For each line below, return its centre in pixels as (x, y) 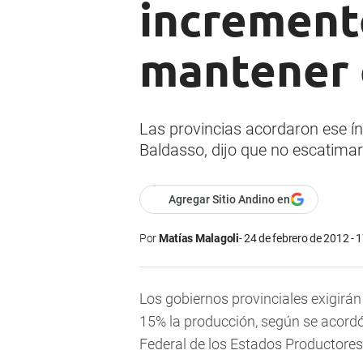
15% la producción (197, 322)
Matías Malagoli (199, 239)
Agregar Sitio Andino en (229, 200)
